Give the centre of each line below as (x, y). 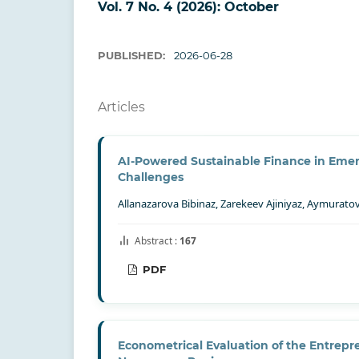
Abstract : (157, 241)
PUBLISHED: (133, 56)
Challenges (151, 177)
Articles (121, 107)
